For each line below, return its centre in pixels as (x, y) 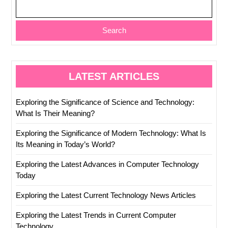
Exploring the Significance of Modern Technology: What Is (111, 133)
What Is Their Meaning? (55, 113)
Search (114, 30)
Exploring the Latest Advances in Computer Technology (107, 164)
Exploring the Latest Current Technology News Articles (106, 195)
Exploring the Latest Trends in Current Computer (96, 215)
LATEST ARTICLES (114, 76)
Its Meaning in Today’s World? (65, 144)
